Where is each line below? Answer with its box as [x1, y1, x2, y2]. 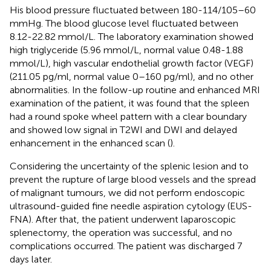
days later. [10, 253, 52, 265]
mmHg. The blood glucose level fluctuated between [10, 17, 238, 29]
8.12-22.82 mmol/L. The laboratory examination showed [10, 30, 253, 42]
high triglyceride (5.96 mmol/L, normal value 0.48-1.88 [10, 44, 243, 56]
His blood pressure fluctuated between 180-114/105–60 [10, 4, 256, 16]
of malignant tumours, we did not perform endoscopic [10, 186, 245, 198]
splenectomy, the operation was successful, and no [10, 226, 232, 238]
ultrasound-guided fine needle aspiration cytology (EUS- [10, 200, 252, 212]
